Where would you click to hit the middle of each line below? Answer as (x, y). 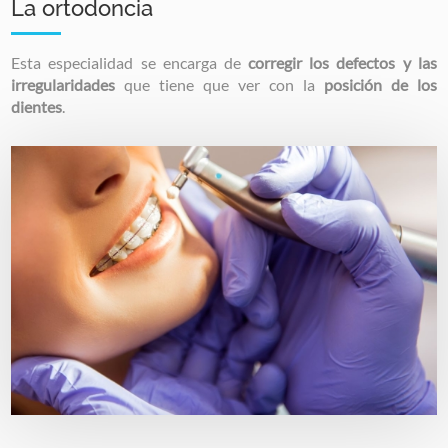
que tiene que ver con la (219, 84)
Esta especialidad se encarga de (130, 62)
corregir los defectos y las (342, 62)
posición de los (380, 84)
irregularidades (63, 84)
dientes (37, 106)
